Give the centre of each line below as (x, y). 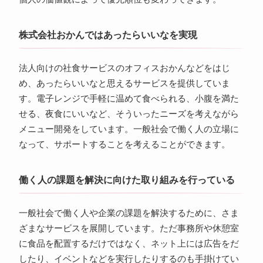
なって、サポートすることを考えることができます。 (124, 145)
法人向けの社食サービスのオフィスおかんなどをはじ (124, 68)
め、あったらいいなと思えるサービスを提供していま (124, 84)
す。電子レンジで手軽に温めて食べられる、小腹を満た (129, 99)
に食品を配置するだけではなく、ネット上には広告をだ (129, 244)
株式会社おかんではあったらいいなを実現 (108, 35)
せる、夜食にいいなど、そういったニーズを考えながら (129, 114)
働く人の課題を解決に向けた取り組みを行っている (127, 180)
